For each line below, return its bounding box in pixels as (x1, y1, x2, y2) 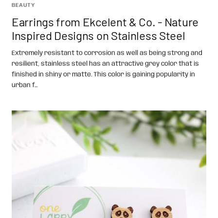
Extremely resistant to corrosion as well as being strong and (12, 50, 202, 57)
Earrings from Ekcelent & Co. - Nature (12, 15, 199, 29)
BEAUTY (12, 2, 35, 9)
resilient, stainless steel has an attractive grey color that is (12, 61, 199, 68)
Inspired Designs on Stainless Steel (12, 28, 185, 43)
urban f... (12, 82, 37, 89)
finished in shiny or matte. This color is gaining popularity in (12, 72, 195, 78)
